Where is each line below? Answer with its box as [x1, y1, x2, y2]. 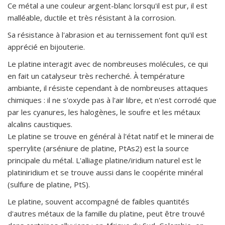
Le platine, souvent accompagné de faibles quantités [8, 196, 189, 206]
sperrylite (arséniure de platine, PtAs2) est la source [8, 143, 189, 153]
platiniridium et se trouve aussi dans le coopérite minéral [8, 167, 203, 177]
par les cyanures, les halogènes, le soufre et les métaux [8, 106, 200, 117]
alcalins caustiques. [8, 119, 72, 129]
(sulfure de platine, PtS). [8, 179, 90, 189]
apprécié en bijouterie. [8, 41, 85, 52]
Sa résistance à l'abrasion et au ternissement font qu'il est [8, 29, 207, 40]
